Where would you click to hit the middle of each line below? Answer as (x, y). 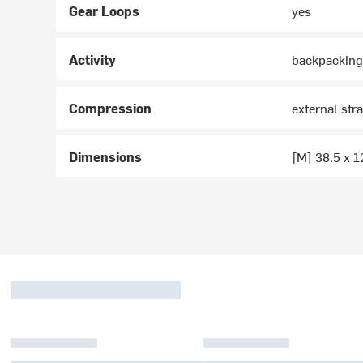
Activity (93, 60)
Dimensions (106, 157)
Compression (111, 108)
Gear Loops (105, 11)
